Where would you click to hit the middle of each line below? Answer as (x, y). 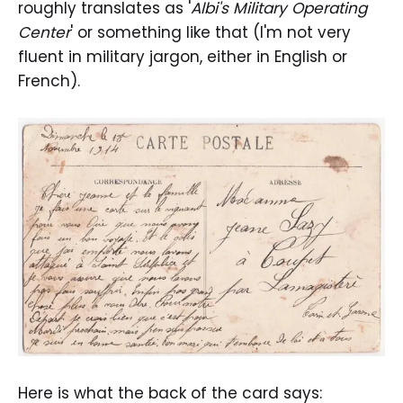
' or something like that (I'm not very (210, 33)
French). (49, 81)
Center (44, 33)
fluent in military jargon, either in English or (183, 57)
